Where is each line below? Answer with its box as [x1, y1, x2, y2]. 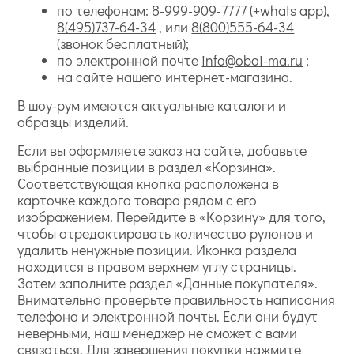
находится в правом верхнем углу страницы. [17, 257, 297, 276]
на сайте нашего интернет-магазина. [57, 67, 293, 86]
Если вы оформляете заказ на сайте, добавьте [17, 141, 307, 160]
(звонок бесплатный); [57, 34, 190, 53]
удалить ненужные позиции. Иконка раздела [17, 240, 297, 259]
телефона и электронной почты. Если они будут [17, 307, 318, 326]
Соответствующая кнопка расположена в [17, 174, 280, 193]
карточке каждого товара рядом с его [17, 190, 258, 209]
